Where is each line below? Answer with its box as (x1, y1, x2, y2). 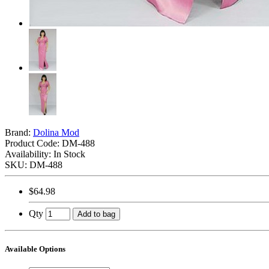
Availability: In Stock (5, 148, 85, 159)
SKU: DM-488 (5, 159, 62, 170)
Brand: (5, 127, 33, 138)
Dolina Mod (33, 127, 79, 138)
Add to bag (77, 209, 115, 219)
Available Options (5, 244, 65, 254)
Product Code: (5, 138, 62, 148)
